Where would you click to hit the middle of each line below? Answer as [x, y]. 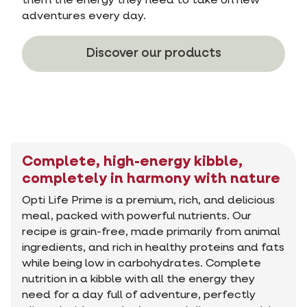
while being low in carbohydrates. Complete [142, 264]
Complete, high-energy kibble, [132, 162]
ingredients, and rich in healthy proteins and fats [153, 248]
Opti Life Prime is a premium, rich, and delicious [148, 201]
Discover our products [153, 53]
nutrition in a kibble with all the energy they [138, 280]
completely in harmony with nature [151, 179]
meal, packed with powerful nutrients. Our [137, 217]
